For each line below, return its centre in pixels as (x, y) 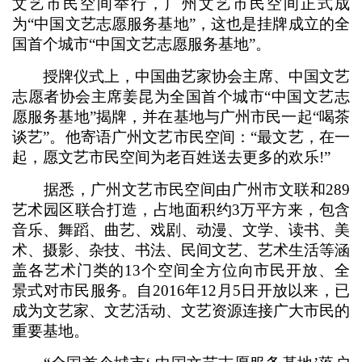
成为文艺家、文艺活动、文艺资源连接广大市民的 (181, 311)
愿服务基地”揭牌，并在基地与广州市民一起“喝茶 (181, 117)
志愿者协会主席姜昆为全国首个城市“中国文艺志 (181, 97)
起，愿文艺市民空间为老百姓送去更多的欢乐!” (171, 157)
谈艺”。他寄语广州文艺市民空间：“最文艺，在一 (181, 137)
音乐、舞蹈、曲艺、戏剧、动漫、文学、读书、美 (181, 230)
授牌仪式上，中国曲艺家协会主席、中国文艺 (181, 76)
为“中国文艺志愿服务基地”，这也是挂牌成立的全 (181, 24)
